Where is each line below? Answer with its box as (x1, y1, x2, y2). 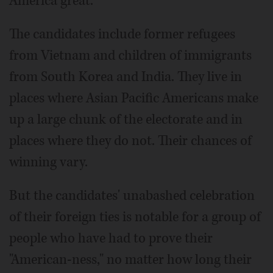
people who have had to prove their (9, 229, 213, 248)
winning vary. (9, 153, 88, 172)
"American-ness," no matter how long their (9, 250, 252, 269)
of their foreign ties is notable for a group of (9, 208, 261, 227)
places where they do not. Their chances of (9, 132, 252, 151)
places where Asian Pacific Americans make (9, 89, 258, 108)
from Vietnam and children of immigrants (9, 46, 252, 65)
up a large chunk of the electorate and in (9, 110, 243, 129)
